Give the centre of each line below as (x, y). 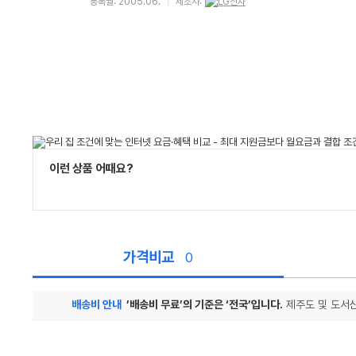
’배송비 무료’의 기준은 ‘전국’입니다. (205, 304)
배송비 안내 (97, 304)
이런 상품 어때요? (91, 168)
